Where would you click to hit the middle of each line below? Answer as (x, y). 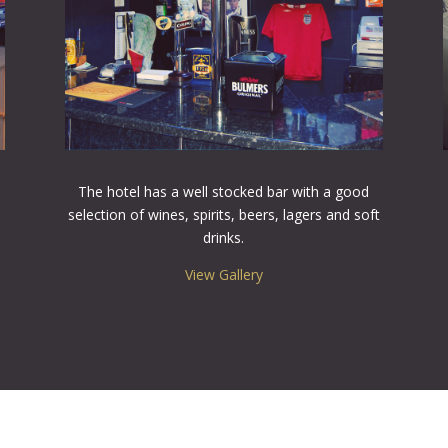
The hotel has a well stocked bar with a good (224, 191)
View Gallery (223, 274)
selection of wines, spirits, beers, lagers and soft (223, 214)
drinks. (224, 237)
